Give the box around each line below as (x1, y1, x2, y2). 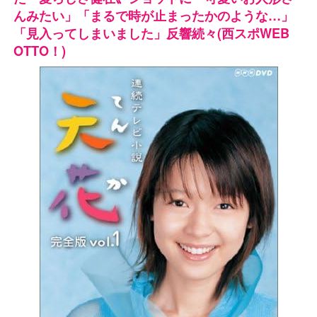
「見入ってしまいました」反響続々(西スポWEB (13, 23, 289, 42)
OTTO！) (13, 41, 66, 60)
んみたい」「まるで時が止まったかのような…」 (13, 6, 294, 25)
